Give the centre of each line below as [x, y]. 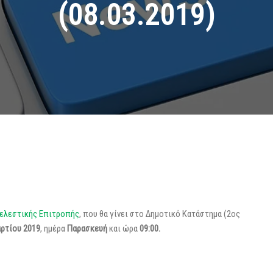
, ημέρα [54, 229]
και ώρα [123, 229]
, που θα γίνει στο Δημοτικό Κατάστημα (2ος [160, 214]
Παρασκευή [88, 229]
